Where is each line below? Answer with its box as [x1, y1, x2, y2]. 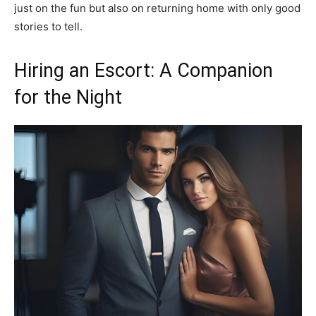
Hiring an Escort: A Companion [14, 59, 273, 82]
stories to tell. [14, 19, 83, 33]
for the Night [14, 85, 122, 109]
